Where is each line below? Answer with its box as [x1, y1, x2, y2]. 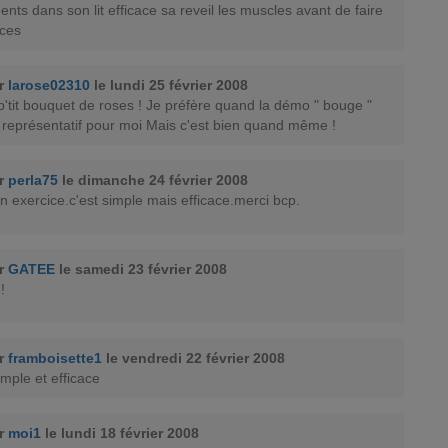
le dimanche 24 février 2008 [62, 172, 248, 188]
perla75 [8, 172, 58, 188]
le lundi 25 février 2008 [94, 77, 248, 93]
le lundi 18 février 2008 [45, 425, 199, 441]
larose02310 [8, 77, 90, 93]
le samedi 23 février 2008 [59, 261, 227, 277]
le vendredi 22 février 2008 [106, 350, 285, 366]
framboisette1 [8, 350, 102, 366]
